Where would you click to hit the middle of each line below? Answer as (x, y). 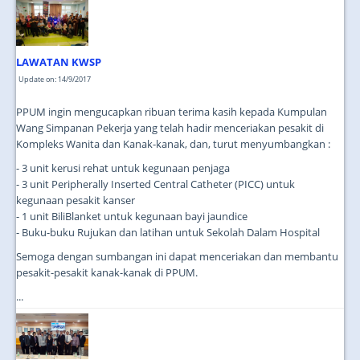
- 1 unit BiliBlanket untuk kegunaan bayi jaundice (132, 217)
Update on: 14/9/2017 (55, 80)
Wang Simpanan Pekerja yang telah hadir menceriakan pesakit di (170, 128)
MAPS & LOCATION (292, 67)
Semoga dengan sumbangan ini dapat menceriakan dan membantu (177, 257)
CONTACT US (277, 34)
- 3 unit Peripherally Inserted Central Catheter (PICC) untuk (155, 184)
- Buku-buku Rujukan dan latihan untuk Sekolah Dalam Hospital (168, 233)
